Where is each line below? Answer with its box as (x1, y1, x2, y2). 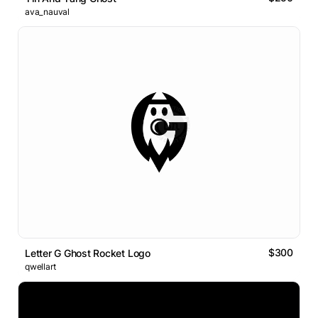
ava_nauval (25, 6, 70, 18)
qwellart (25, 261, 56, 273)
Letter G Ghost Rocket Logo (25, 247, 150, 260)
